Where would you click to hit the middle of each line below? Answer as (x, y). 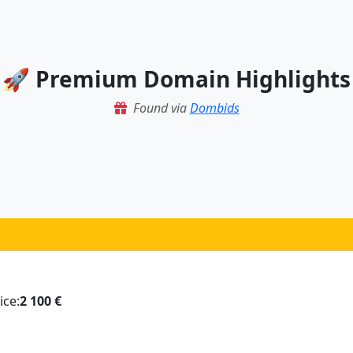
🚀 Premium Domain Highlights (176, 78)
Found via (161, 108)
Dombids (214, 108)
